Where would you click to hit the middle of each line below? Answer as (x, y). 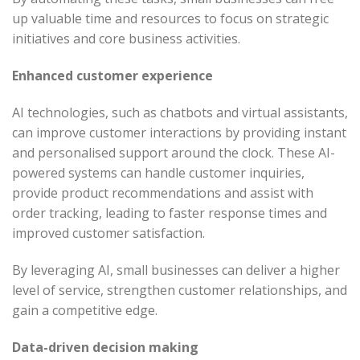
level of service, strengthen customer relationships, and (180, 290)
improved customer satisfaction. (108, 233)
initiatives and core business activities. (126, 39)
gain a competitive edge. (85, 310)
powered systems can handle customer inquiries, (158, 172)
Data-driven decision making (105, 347)
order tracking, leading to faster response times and (170, 213)
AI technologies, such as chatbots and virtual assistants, (180, 112)
